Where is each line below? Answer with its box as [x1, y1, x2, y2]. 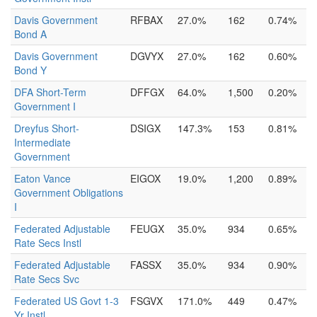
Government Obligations [14, 185, 123, 200]
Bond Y [14, 63, 47, 77]
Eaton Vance [14, 171, 71, 185]
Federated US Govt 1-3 [14, 294, 119, 308]
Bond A [14, 27, 47, 41]
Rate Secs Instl [14, 236, 81, 250]
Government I [14, 99, 76, 113]
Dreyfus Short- [14, 121, 79, 135]
